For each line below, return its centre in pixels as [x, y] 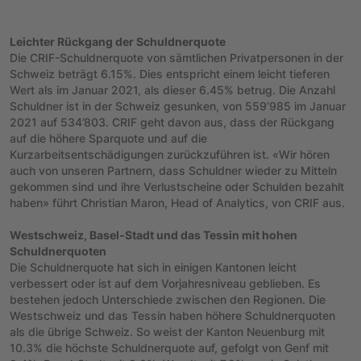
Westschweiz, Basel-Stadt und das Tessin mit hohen [154, 234]
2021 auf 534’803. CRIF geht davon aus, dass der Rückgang [172, 122]
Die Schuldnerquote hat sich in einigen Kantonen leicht [153, 267]
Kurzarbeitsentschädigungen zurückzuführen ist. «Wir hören [170, 154]
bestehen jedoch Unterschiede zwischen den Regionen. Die [168, 299]
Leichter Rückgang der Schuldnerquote [118, 41]
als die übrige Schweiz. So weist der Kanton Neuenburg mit [167, 331]
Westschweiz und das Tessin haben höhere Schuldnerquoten [172, 315]
